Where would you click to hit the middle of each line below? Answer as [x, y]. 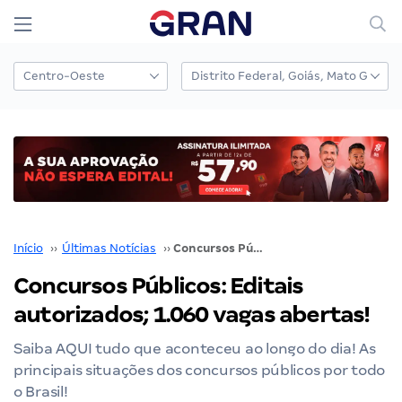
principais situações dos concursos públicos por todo [199, 370]
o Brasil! [41, 391]
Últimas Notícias [109, 248]
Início [28, 248]
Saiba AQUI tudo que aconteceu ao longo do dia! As [195, 348]
